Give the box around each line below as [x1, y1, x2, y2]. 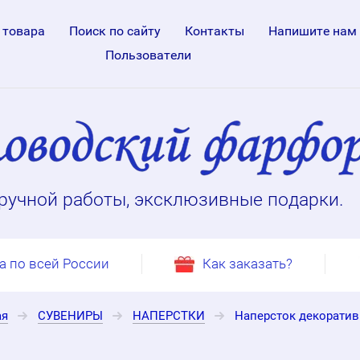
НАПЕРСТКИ [133, 309, 205, 323]
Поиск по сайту [68, 23, 161, 39]
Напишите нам [268, 23, 357, 39]
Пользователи [105, 47, 191, 63]
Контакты [184, 23, 244, 39]
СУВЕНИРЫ [38, 309, 103, 323]
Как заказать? [202, 256, 292, 272]
